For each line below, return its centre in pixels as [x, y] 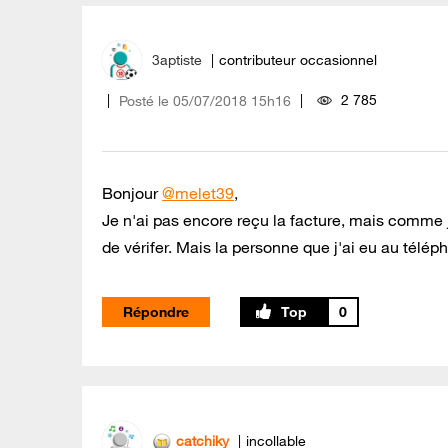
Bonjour [132, 193]
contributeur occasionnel [298, 59]
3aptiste [177, 59]
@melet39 [198, 193]
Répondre [156, 312]
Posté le [144, 101]
